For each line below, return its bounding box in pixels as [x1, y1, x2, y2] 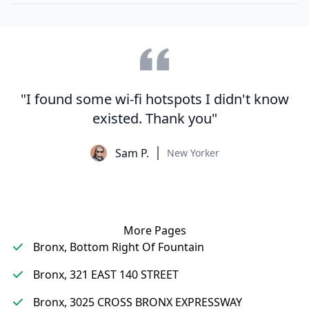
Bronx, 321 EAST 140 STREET [33, 267, 179, 282]
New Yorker [166, 146, 219, 159]
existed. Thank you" [92, 109, 217, 128]
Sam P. [114, 146, 149, 161]
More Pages [123, 223, 186, 238]
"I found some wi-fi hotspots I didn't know [20, 90, 289, 108]
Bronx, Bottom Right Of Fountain [33, 239, 204, 255]
